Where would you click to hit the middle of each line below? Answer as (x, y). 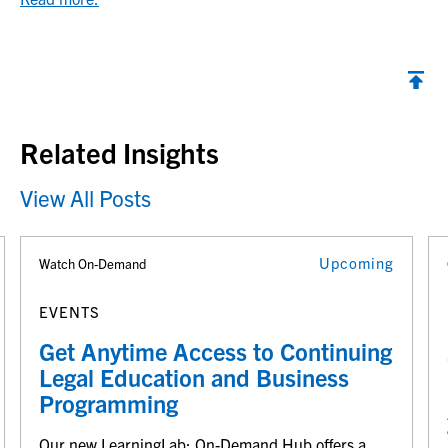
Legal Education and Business (194, 377)
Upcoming (356, 262)
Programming (111, 403)
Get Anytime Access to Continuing (215, 351)
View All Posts (85, 197)
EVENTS (69, 311)
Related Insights (119, 152)
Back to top (59, 108)
